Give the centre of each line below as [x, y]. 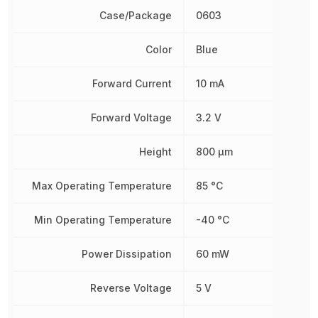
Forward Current [132, 83]
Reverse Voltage [131, 288]
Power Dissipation [127, 254]
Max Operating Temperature [102, 186]
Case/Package [136, 15]
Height [156, 152]
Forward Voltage [132, 117]
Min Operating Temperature [103, 220]
